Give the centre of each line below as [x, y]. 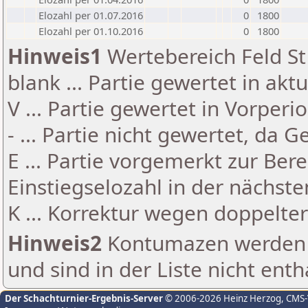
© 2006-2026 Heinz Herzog [222, 298]
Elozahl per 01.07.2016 [91, 15]
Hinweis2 [55, 243]
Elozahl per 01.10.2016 [91, 31]
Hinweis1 [55, 56]
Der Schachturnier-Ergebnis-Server [84, 298]
